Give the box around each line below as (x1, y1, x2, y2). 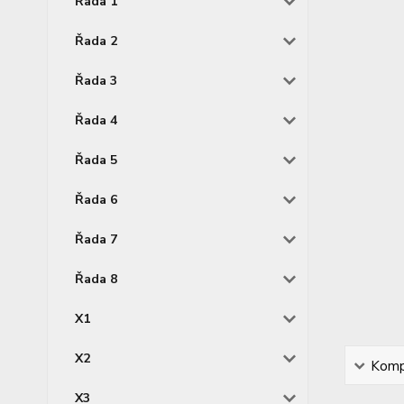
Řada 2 (75, 32, 117, 50)
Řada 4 (75, 112, 117, 130)
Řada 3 (75, 72, 117, 90)
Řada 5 (75, 151, 117, 170)
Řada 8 (75, 271, 117, 289)
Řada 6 (75, 191, 117, 209)
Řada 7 (75, 231, 117, 249)
